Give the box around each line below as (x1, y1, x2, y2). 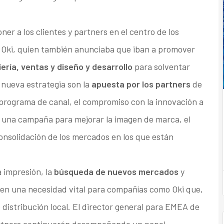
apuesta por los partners (91, 78, 190, 90)
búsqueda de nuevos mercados (53, 166, 178, 177)
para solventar (132, 61, 190, 72)
